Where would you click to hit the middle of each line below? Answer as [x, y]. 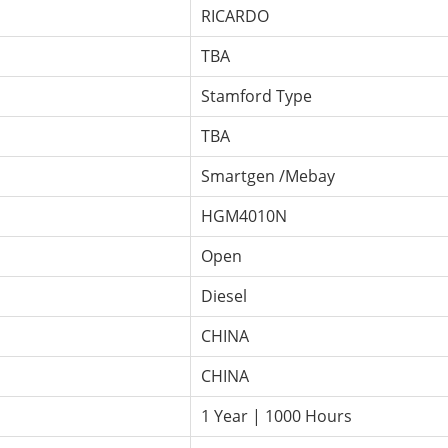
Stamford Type [256, 95]
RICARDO [235, 15]
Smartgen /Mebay [268, 175]
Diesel [224, 295]
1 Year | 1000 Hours [276, 415]
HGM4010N [244, 215]
